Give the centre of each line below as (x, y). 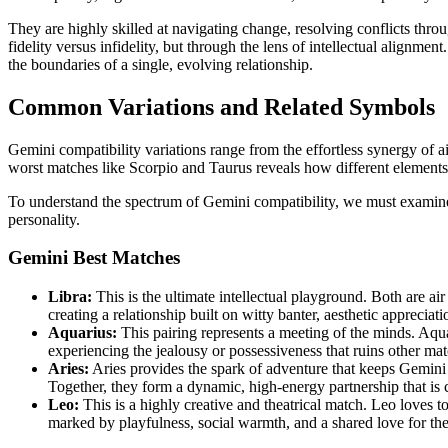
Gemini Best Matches (94, 258)
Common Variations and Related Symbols (221, 106)
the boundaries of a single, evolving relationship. (160, 64)
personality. (44, 219)
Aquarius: (82, 332)
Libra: (70, 296)
